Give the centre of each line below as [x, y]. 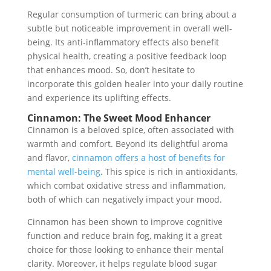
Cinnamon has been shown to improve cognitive [125, 222]
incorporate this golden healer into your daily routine [135, 84]
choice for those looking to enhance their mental [125, 250]
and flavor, [49, 158]
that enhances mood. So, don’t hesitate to [111, 70]
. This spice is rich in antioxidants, [169, 171]
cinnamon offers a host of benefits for [148, 158]
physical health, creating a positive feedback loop [127, 56]
